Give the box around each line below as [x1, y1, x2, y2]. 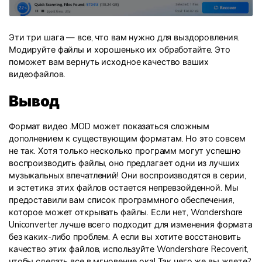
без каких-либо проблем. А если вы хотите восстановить [9, 232, 242, 242]
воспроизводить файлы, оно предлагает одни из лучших [9, 158, 240, 168]
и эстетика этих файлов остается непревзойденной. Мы [9, 182, 239, 193]
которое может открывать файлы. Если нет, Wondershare [9, 207, 243, 218]
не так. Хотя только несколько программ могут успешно [9, 146, 242, 156]
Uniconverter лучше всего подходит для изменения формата [9, 219, 253, 230]
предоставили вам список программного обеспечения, [9, 195, 235, 205]
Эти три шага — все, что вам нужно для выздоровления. [9, 32, 240, 43]
